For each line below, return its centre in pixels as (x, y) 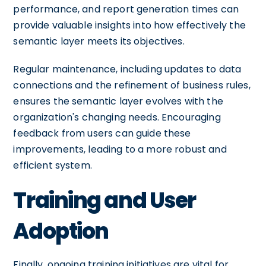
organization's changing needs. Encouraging (117, 117)
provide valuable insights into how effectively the (129, 25)
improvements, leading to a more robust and (120, 149)
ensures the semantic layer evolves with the (118, 101)
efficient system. (53, 165)
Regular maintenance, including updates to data (127, 69)
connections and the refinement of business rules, (132, 85)
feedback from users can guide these (102, 133)
